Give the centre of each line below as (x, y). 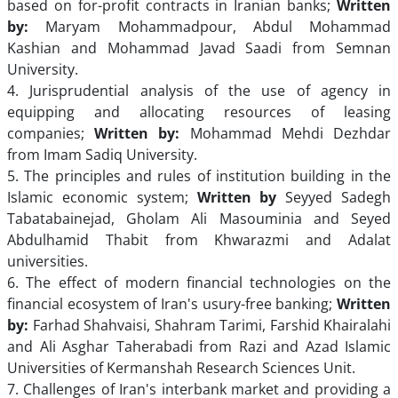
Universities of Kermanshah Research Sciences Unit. (181, 368)
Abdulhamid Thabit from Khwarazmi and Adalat (199, 240)
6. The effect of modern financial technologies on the (199, 283)
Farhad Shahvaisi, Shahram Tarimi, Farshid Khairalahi (210, 325)
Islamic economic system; (102, 197)
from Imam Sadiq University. (102, 155)
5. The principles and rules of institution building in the (199, 176)
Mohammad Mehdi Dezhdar (286, 133)
